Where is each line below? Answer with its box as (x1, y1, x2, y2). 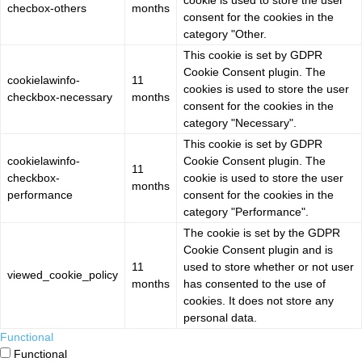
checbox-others (7, 2, 86, 15)
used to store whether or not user (183, 260, 354, 274)
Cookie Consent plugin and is (183, 243, 333, 257)
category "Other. (183, 27, 267, 41)
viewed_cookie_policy (7, 268, 118, 282)
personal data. (183, 311, 257, 325)
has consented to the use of (183, 277, 326, 291)
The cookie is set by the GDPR (183, 226, 340, 240)
